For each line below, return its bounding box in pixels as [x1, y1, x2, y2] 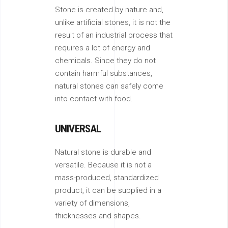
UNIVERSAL [55, 123, 101, 135]
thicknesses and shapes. [55, 211, 141, 220]
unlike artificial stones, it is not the [55, 18, 170, 27]
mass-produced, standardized [55, 173, 159, 182]
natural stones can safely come [55, 81, 163, 91]
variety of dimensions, [55, 198, 130, 208]
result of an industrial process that [55, 31, 173, 40]
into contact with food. [55, 94, 133, 103]
